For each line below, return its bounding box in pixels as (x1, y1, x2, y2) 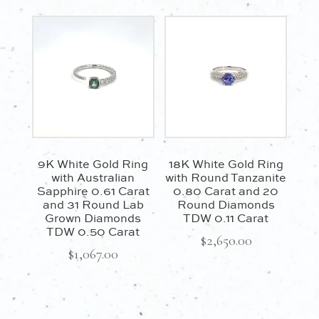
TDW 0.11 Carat (183, 212, 269, 226)
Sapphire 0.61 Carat (36, 185, 150, 199)
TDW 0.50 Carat (46, 226, 140, 240)
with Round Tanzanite (165, 172, 287, 186)
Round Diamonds (177, 199, 275, 213)
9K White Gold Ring (38, 158, 149, 172)
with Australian (51, 172, 135, 186)
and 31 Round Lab (42, 199, 144, 213)
